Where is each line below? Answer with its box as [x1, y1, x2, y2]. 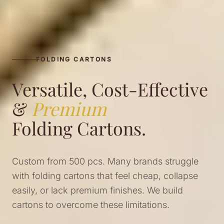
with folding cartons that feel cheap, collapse [12, 170, 198, 181]
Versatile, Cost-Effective [12, 76, 208, 101]
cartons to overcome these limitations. [12, 199, 169, 210]
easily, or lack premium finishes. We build [12, 184, 183, 195]
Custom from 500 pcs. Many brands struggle [12, 155, 198, 166]
